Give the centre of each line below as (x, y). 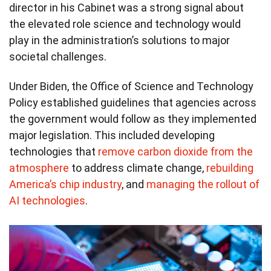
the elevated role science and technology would (125, 24)
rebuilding (230, 168)
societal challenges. (58, 57)
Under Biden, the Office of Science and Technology (131, 87)
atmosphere (39, 168)
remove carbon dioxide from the (175, 152)
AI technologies (47, 201)
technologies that (54, 152)
